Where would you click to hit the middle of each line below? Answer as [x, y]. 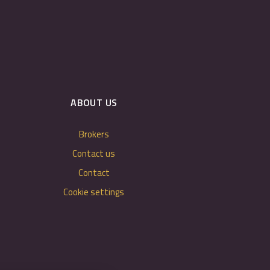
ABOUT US [94, 102]
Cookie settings [94, 192]
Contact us [94, 153]
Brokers [94, 134]
